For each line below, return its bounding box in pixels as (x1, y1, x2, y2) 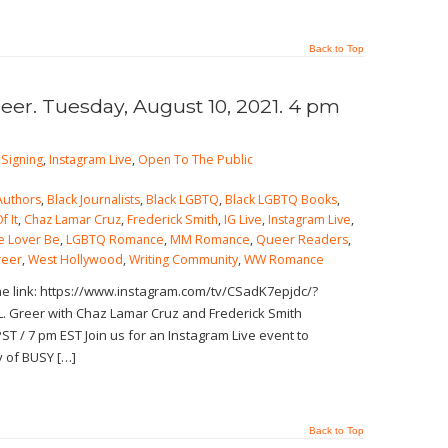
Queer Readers (256, 231, 348, 248)
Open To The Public (138, 151, 253, 168)
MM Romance (170, 231, 250, 248)
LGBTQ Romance (66, 231, 164, 248)
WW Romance (244, 251, 324, 268)
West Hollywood (28, 251, 123, 268)
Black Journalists (47, 191, 140, 208)
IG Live (224, 211, 262, 228)
